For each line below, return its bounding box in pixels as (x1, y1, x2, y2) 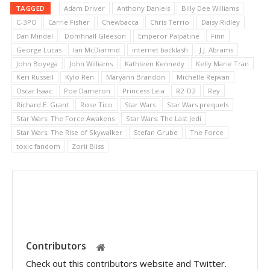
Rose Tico (80, 100, 113, 110)
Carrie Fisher (48, 17, 90, 27)
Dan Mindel (16, 31, 53, 40)
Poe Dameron (64, 86, 111, 96)
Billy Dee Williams (181, 4, 239, 13)
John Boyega (16, 58, 58, 68)
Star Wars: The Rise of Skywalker (16, 127, 122, 137)
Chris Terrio (150, 17, 190, 27)
